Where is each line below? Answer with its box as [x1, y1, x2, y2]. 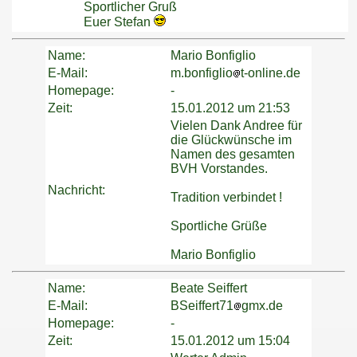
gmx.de [241, 299, 283, 313]
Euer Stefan [84, 15, 154, 29]
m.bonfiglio [171, 66, 233, 80]
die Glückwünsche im [171, 133, 292, 147]
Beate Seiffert [171, 281, 247, 296]
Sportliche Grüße [171, 219, 267, 233]
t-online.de [241, 66, 300, 80]
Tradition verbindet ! [171, 190, 282, 205]
